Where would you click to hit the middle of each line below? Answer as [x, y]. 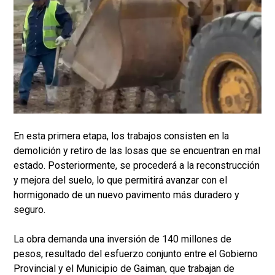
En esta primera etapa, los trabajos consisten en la [121, 136]
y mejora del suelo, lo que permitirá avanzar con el [120, 180]
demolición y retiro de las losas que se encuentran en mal [137, 151]
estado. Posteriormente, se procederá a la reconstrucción [137, 166]
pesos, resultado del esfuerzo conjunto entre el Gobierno [136, 254]
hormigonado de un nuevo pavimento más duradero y [126, 195]
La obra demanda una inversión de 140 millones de [122, 239]
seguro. [29, 210]
